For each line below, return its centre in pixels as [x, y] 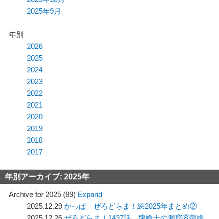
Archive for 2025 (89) [43, 195]
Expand [90, 195]
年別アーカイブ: [34, 177]
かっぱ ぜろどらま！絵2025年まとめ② [131, 206]
